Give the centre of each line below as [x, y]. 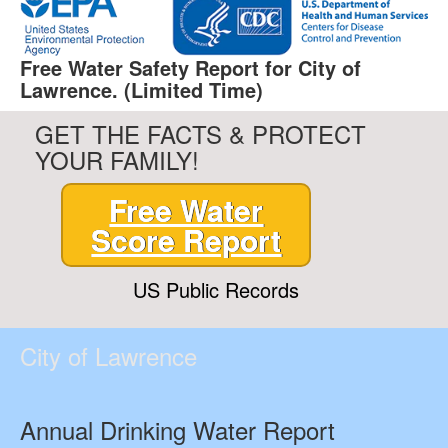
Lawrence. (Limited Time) [141, 89]
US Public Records [216, 289]
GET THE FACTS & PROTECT [200, 133]
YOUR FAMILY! [117, 159]
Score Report [186, 239]
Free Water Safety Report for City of [190, 67]
